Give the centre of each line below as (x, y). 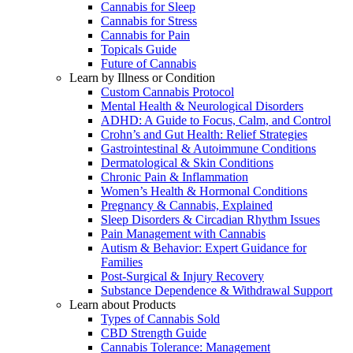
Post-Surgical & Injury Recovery (182, 276)
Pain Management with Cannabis (183, 234)
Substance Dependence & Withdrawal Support (217, 290)
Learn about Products (123, 305)
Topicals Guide (139, 49)
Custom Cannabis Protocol (167, 92)
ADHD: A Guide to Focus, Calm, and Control (216, 120)
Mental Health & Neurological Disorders (202, 106)
